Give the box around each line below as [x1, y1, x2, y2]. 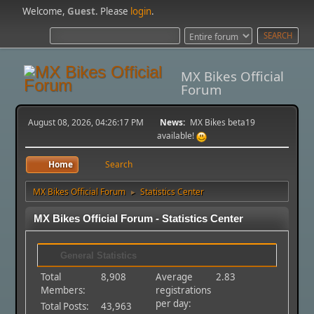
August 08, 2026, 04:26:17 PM [28, 116, 144, 128]
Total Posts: [41, 299, 90, 313]
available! [157, 129, 196, 142]
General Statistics [57, 250, 137, 261]
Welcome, [22, 5, 68, 18]
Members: [41, 283, 86, 296]
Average [156, 270, 193, 283]
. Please [95, 5, 131, 18]
